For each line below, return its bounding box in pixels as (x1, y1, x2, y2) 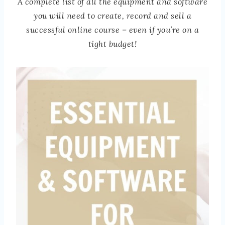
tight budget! (88, 39, 137, 49)
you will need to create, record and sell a (34, 11, 191, 21)
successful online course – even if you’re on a (26, 25, 199, 35)
